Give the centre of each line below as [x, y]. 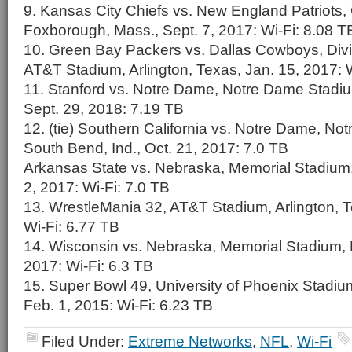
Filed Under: [85, 341]
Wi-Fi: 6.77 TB [71, 226]
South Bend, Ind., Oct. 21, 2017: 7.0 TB [156, 148]
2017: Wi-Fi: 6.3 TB [88, 266]
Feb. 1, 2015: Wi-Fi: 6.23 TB [118, 305]
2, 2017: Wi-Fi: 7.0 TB [97, 187]
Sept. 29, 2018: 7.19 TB [104, 108]
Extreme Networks [190, 341]
